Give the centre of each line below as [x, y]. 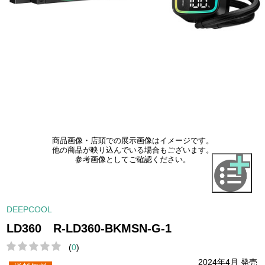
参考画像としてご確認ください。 [132, 160]
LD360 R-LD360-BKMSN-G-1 [89, 228]
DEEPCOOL [30, 209]
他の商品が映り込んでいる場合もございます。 [132, 151]
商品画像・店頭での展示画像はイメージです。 [132, 141]
